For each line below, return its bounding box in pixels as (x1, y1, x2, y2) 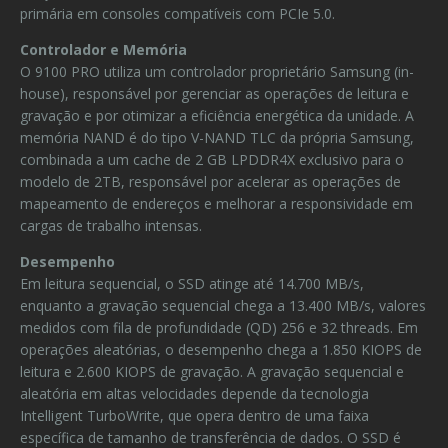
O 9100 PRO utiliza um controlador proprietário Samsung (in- (20, 62, 414, 81)
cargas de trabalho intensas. (20, 216, 202, 235)
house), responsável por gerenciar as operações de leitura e (20, 84, 409, 103)
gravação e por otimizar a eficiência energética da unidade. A (20, 106, 414, 125)
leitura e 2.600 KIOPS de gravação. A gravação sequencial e (20, 362, 404, 381)
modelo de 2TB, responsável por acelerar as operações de (20, 172, 401, 191)
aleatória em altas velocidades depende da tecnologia (20, 384, 369, 403)
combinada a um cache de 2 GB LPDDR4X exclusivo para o (20, 150, 404, 169)
